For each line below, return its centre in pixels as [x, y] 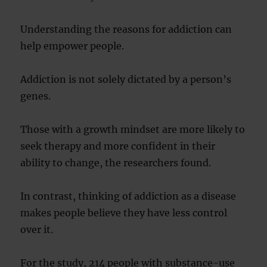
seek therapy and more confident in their [118, 146]
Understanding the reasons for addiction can [126, 29]
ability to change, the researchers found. [116, 163]
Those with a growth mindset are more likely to [133, 129]
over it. [37, 229]
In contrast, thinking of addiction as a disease [128, 196]
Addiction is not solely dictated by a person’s [126, 79]
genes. [36, 96]
